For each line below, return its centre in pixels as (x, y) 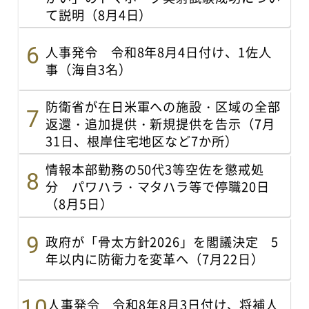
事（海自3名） (89, 69)
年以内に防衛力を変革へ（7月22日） (155, 258)
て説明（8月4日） (99, 14)
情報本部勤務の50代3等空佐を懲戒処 (155, 169)
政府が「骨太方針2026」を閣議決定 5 (162, 241)
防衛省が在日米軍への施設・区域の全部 (163, 106)
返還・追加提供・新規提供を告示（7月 (160, 123)
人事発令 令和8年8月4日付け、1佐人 (159, 51)
